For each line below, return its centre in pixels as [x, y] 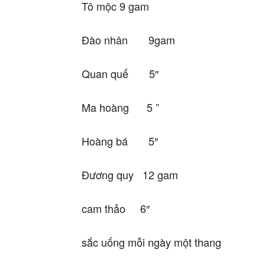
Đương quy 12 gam [130, 175]
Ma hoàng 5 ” [120, 107]
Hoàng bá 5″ [120, 141]
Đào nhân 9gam [128, 40]
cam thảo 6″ [116, 209]
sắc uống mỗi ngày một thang [151, 242]
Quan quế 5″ [120, 74]
